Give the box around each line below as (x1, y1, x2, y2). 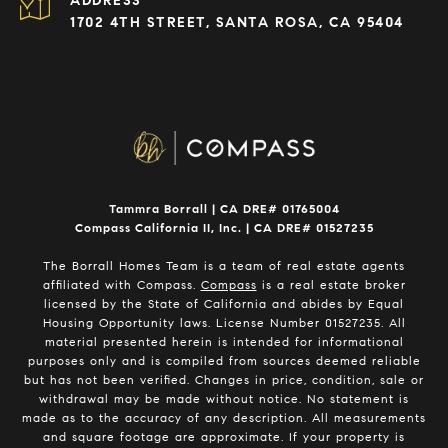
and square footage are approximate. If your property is (43, 429, 405, 445)
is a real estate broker (256, 277, 406, 293)
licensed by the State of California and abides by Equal (44, 296, 404, 312)
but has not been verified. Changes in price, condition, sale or (24, 372, 424, 388)
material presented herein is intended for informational (44, 334, 404, 350)
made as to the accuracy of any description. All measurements (22, 410, 426, 426)
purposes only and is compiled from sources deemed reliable (27, 353, 421, 369)
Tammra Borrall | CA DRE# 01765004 (108, 201, 340, 217)
